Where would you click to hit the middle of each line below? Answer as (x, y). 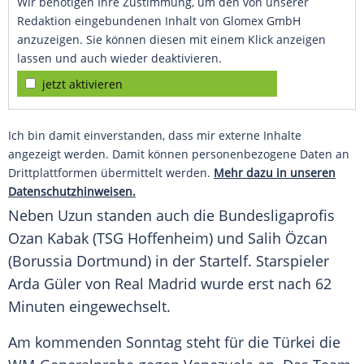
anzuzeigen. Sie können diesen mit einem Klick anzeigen (171, 40)
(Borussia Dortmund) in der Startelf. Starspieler (169, 261)
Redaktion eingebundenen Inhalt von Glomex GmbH (159, 21)
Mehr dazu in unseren (275, 173)
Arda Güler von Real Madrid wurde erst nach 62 (170, 284)
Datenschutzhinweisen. (72, 192)
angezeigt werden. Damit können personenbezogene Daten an (179, 154)
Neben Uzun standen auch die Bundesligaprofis (171, 216)
